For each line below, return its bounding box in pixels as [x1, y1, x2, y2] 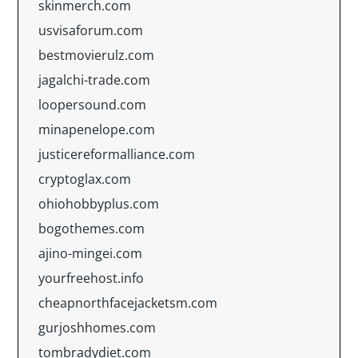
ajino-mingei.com [38, 245, 142, 262]
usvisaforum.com [38, 22, 143, 39]
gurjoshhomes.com [38, 319, 156, 336]
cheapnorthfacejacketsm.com [38, 294, 217, 312]
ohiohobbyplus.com [38, 195, 159, 213]
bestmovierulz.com [38, 46, 154, 64]
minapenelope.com [38, 121, 155, 138]
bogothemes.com [38, 220, 145, 237]
